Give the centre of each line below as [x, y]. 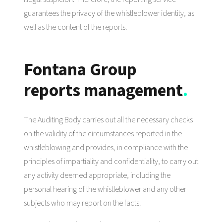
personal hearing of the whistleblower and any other [105, 189]
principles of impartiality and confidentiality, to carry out [111, 161]
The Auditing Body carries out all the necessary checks [108, 120]
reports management [103, 90]
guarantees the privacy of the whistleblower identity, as [109, 13]
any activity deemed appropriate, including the [97, 175]
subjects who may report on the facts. [82, 203]
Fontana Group [80, 70]
